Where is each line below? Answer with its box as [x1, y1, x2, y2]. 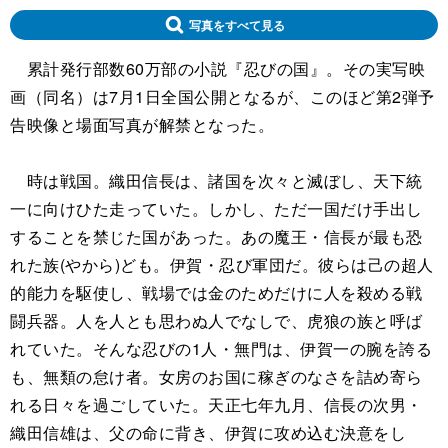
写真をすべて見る [188, 19, 285, 32]
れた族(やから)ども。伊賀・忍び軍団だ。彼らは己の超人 [10, 253, 434, 277]
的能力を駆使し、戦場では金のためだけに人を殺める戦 [10, 281, 423, 305]
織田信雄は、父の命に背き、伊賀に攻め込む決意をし [10, 421, 406, 445]
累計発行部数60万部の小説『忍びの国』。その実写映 [10, 57, 425, 81]
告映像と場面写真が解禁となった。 [10, 113, 274, 137]
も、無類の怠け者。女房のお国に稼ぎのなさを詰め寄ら [10, 365, 423, 389]
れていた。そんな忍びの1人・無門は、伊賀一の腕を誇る [10, 337, 432, 361]
